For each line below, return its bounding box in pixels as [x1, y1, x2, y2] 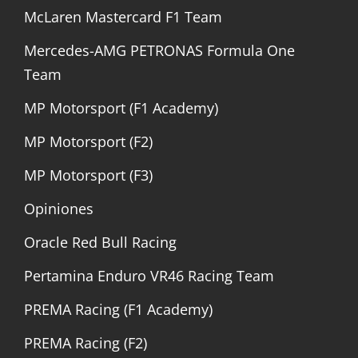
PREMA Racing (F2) [24, 332, 147, 352]
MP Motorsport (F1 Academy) [24, 97, 218, 117]
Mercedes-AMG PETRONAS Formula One [24, 40, 295, 60]
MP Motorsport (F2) [24, 131, 153, 151]
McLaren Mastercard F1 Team [24, 6, 222, 26]
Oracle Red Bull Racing [24, 232, 177, 252]
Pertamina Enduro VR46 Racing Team [24, 265, 274, 285]
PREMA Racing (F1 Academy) [24, 299, 213, 319]
